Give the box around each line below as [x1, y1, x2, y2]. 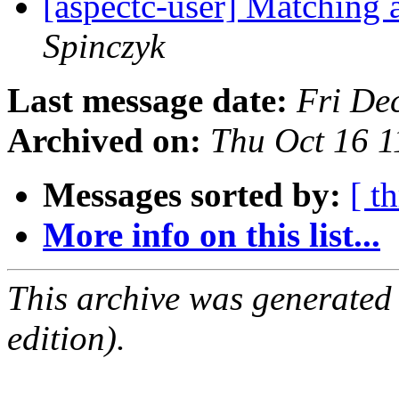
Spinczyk [43, 27, 165, 66]
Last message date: [7, 81, 288, 120]
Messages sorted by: [43, 175, 341, 215]
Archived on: [7, 121, 201, 160]
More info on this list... [43, 216, 380, 255]
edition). [7, 319, 126, 358]
